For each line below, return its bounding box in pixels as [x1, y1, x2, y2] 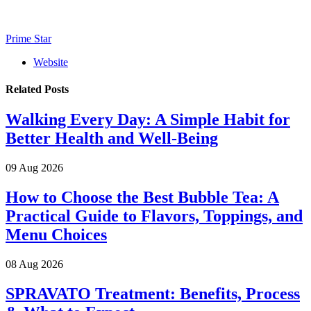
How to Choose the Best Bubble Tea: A [6, 188, 279, 207]
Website [33, 56, 68, 68]
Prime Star [6, 32, 51, 44]
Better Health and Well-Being [6, 129, 218, 148]
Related [6, 83, 44, 96]
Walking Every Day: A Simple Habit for [6, 110, 290, 129]
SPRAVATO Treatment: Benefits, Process [6, 285, 300, 303]
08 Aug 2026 [6, 258, 63, 271]
